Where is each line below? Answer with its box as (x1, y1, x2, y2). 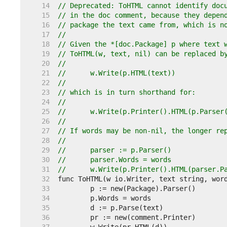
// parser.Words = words (90, 156, 171, 164)
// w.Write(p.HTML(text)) (90, 69, 175, 77)
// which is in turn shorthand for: (58, 88, 196, 96)
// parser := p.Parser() (90, 146, 171, 154)
